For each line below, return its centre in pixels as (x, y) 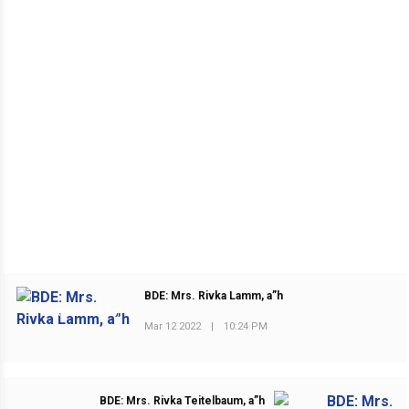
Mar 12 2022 (173, 327)
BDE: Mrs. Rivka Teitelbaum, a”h (182, 400)
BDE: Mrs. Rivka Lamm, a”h (214, 296)
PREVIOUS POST (85, 312)
